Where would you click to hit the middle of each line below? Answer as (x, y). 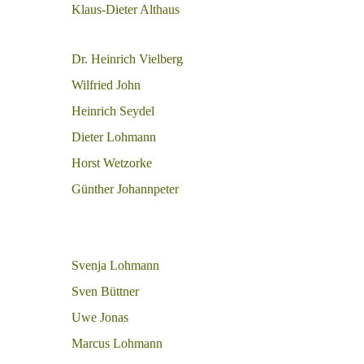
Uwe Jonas (100, 317)
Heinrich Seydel (113, 111)
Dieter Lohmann (114, 137)
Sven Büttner (105, 291)
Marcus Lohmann (117, 343)
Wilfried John (106, 85)
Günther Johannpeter (125, 189)
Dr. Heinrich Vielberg (127, 59)
